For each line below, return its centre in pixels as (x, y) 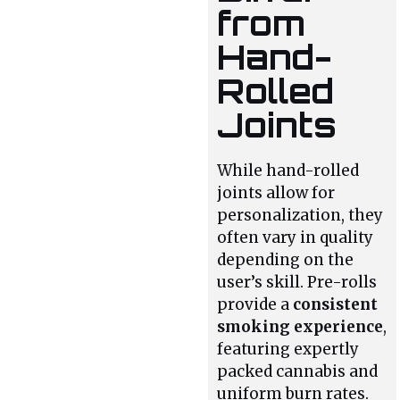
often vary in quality (296, 238)
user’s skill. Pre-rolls (297, 283)
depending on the (286, 260)
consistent (336, 305)
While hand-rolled (288, 171)
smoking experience (300, 327)
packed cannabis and (298, 372)
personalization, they (300, 216)
